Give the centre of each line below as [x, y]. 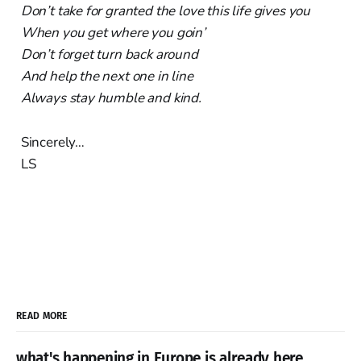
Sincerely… [53, 142]
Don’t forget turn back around [109, 54]
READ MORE [42, 315]
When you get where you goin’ [113, 32]
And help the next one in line [107, 76]
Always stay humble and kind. [111, 98]
